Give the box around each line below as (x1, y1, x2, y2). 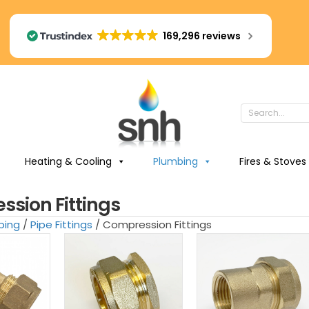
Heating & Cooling (24, 154, 112, 168)
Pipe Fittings (30, 217, 93, 232)
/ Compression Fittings (92, 217, 212, 232)
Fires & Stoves (239, 154, 306, 168)
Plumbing (152, 154, 198, 168)
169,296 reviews (163, 29, 241, 43)
